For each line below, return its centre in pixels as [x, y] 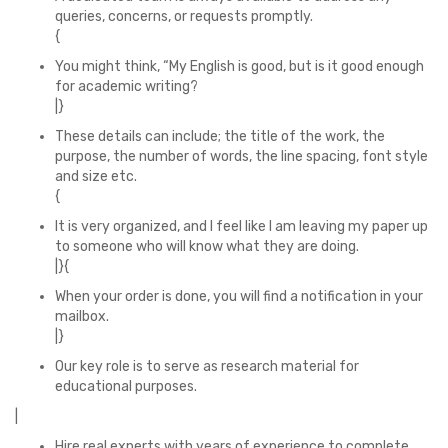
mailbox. [82, 316]
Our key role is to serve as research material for [207, 366]
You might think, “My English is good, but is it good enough [239, 66]
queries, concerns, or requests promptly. [184, 16]
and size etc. [96, 176]
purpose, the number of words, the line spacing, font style [241, 156]
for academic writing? [126, 86]
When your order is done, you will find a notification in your [239, 296]
